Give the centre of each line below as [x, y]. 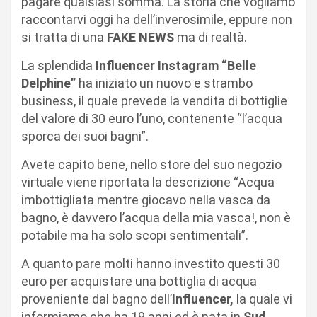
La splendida [58, 66]
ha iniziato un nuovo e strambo [164, 83]
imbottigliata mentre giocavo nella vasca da [146, 200]
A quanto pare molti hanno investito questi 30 [151, 264]
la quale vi [263, 299]
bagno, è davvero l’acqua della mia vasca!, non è [156, 218]
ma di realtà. [211, 38]
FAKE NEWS [140, 38]
